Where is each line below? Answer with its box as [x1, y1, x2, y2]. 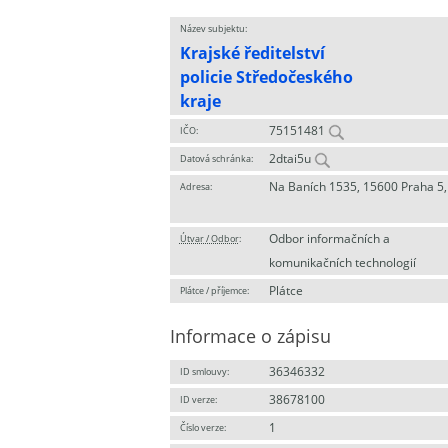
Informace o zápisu [169, 324, 331, 348]
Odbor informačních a [268, 231, 390, 246]
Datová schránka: [179, 152, 253, 165]
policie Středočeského [179, 66, 353, 88]
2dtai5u [268, 151, 314, 166]
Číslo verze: [179, 421, 226, 434]
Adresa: [179, 180, 212, 193]
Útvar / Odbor [179, 232, 239, 245]
